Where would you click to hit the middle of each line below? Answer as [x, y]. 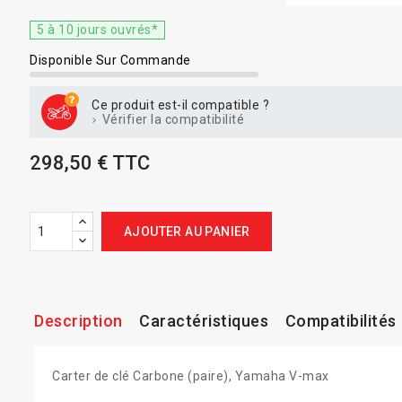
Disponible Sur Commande [110, 60]
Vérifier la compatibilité [172, 119]
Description [79, 321]
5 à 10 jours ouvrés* [98, 30]
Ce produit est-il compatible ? [181, 105]
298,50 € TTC [90, 163]
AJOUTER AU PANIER [187, 232]
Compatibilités [341, 321]
